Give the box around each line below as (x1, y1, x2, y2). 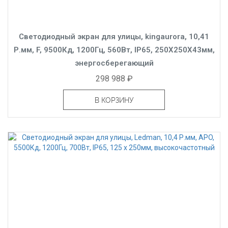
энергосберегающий (74, 58, 154, 68)
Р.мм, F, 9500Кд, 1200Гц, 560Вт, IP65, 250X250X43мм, (13, 45, 215, 54)
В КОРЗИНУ (94, 96, 134, 104)
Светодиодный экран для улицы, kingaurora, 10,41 (19, 32, 209, 41)
